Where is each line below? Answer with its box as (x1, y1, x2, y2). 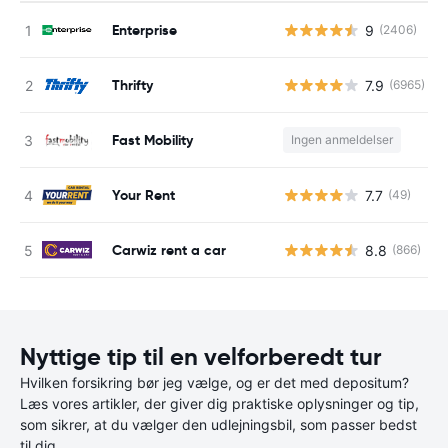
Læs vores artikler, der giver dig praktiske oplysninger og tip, (20, 395, 419, 412)
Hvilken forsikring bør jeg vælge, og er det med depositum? (20, 374, 409, 391)
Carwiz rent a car (112, 240, 226, 259)
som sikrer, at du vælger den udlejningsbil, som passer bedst (20, 416, 417, 433)
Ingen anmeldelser (290, 132, 393, 147)
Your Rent (112, 185, 175, 204)
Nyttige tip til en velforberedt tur (20, 342, 382, 372)
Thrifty (112, 75, 153, 94)
